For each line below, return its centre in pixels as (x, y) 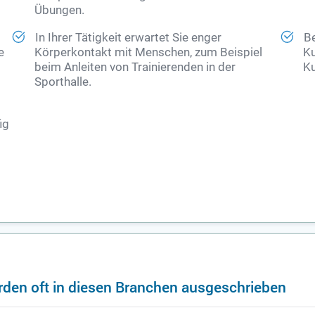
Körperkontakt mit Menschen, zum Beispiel (149, 53)
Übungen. (60, 11)
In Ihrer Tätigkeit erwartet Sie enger (129, 38)
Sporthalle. (63, 82)
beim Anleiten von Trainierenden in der (135, 67)
